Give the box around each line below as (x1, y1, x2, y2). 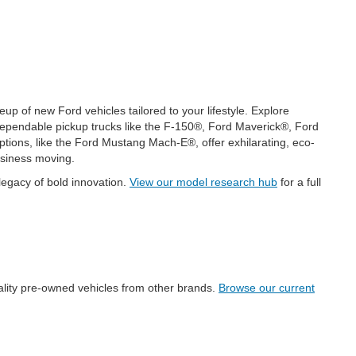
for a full (277, 176, 321, 188)
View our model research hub (130, 176, 277, 188)
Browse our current (219, 281, 315, 294)
